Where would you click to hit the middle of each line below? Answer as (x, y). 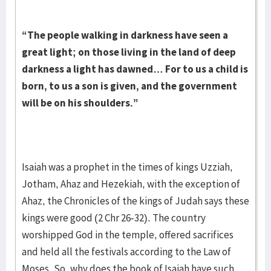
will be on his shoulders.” (80, 103)
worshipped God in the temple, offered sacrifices (128, 235)
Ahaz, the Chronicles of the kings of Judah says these (135, 201)
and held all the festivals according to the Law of (126, 252)
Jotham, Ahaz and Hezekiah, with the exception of (131, 184)
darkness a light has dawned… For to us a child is (135, 69)
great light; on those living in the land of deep (129, 52)
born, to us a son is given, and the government (129, 86)
